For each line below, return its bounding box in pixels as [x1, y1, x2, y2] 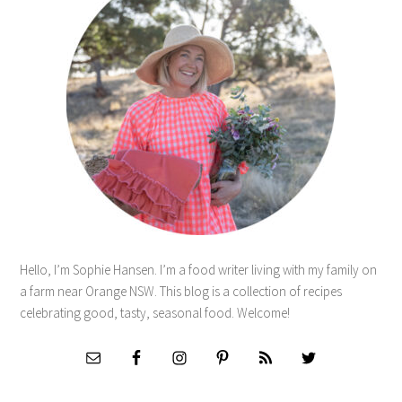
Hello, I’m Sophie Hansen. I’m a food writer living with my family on [20, 261, 378, 279]
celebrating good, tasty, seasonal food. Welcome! [20, 304, 291, 322]
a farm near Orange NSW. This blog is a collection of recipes [20, 283, 343, 301]
